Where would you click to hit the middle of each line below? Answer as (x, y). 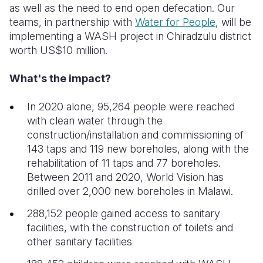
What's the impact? (60, 78)
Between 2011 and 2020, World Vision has (125, 177)
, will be (233, 22)
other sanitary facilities (80, 242)
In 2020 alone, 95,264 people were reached (131, 107)
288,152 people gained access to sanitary (124, 213)
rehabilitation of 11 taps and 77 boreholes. (124, 163)
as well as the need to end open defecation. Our (122, 8)
